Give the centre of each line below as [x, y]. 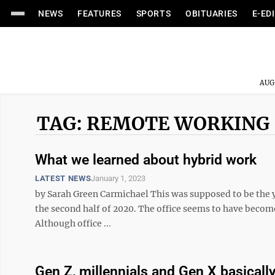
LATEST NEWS [63, 178]
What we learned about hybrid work [146, 160]
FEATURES [99, 14]
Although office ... [73, 223]
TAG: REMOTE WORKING [153, 123]
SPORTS [153, 14]
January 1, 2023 [118, 178]
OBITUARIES [211, 14]
